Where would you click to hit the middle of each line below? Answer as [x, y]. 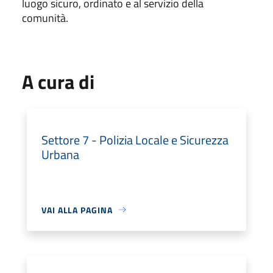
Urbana [60, 154]
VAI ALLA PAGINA [77, 210]
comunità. [45, 18]
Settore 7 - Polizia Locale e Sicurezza [135, 140]
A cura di [58, 81]
